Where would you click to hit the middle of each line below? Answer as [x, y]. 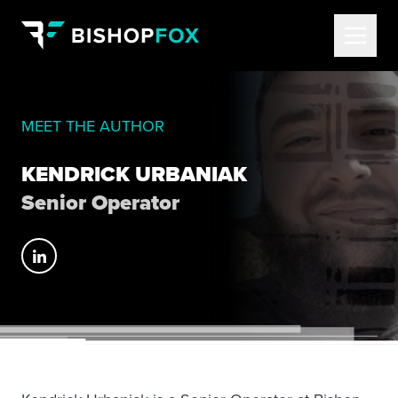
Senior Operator [100, 203]
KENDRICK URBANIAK [134, 174]
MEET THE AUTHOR [93, 126]
